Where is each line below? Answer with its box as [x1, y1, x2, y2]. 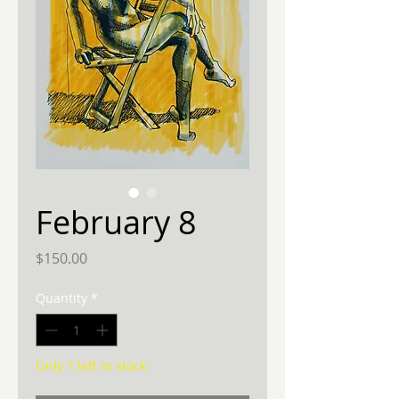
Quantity [36, 289, 87, 307]
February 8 [36, 200, 197, 244]
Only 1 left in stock [36, 357, 146, 375]
